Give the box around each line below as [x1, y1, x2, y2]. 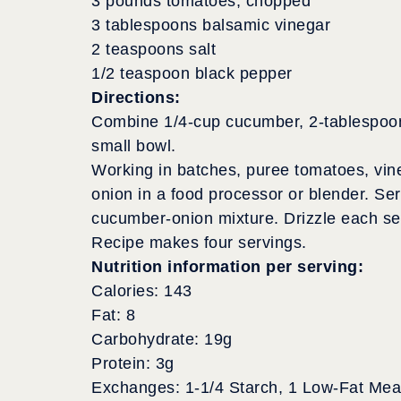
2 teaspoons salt [91, 39, 216, 58]
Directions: [91, 88, 181, 107]
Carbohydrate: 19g [91, 329, 233, 348]
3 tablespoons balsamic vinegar [91, 15, 330, 34]
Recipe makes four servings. [91, 233, 307, 252]
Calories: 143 [91, 281, 192, 300]
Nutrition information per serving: [91, 257, 363, 276]
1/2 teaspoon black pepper [91, 64, 293, 82]
